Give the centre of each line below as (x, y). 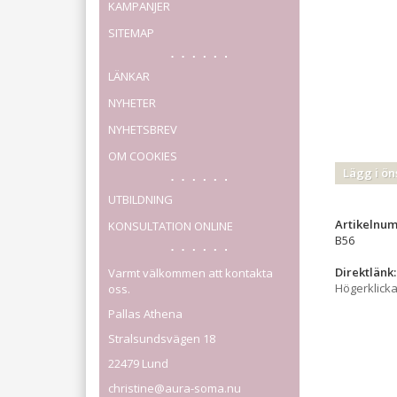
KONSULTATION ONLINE (171, 226)
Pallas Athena (145, 314)
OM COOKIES (143, 156)
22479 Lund (138, 363)
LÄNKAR (129, 76)
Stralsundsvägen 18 (162, 339)
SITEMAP (131, 33)
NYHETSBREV (143, 129)
